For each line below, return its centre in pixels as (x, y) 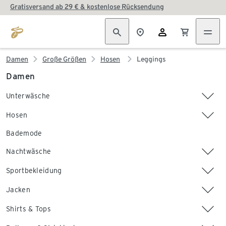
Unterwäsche (28, 96)
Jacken (18, 190)
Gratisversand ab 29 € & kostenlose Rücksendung (87, 7)
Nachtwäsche (29, 151)
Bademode (24, 133)
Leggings (151, 59)
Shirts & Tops (29, 209)
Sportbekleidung (34, 171)
